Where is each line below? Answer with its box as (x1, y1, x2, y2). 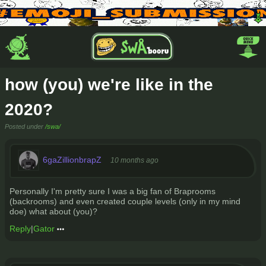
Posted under (5, 123, 45, 130)
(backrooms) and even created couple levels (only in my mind (9, 197, 240, 206)
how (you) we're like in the (5, 75, 213, 94)
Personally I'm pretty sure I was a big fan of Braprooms (9, 186, 216, 196)
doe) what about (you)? (9, 207, 97, 216)
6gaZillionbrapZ (43, 154, 102, 164)
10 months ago (110, 156, 159, 164)
